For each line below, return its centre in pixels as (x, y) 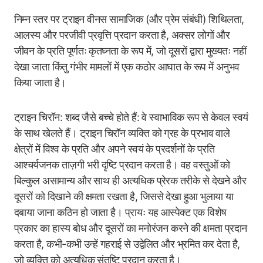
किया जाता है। (40, 82)
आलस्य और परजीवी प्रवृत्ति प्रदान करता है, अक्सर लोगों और (122, 35)
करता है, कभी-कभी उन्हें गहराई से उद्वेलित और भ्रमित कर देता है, (127, 244)
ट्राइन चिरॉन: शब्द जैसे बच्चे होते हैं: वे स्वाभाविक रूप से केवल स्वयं (131, 117)
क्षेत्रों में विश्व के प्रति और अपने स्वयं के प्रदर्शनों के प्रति (114, 149)
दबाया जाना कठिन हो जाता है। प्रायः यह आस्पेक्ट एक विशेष (120, 212)
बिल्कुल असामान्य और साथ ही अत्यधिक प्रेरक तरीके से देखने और (130, 181)
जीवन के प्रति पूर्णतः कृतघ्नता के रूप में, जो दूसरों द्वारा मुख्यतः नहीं (130, 51)
